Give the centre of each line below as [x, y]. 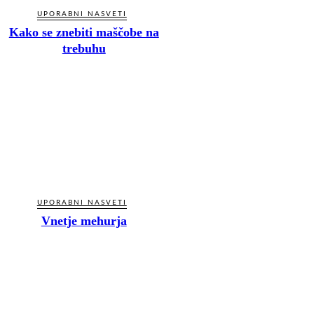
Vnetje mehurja [84, 220]
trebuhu [84, 49]
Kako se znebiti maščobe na [84, 33]
